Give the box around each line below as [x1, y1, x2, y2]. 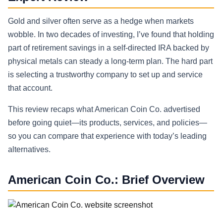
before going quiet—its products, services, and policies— [8, 118, 207, 127]
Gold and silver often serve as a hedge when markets [8, 16, 194, 25]
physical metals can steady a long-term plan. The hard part [8, 56, 213, 65]
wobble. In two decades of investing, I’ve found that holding [8, 30, 214, 39]
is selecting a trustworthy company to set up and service [8, 70, 203, 79]
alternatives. [8, 145, 51, 154]
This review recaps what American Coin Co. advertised [8, 105, 200, 113]
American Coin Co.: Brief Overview [8, 172, 205, 186]
